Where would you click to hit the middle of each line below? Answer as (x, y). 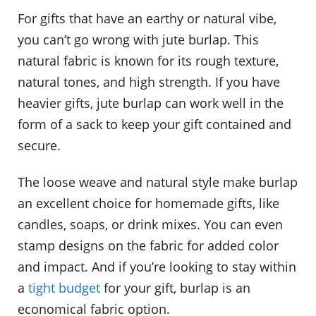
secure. (39, 145)
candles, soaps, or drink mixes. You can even (150, 224)
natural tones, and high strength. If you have (149, 81)
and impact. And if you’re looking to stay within (157, 266)
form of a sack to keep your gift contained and (154, 124)
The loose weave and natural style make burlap (158, 182)
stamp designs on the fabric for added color (148, 245)
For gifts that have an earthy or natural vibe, (147, 18)
